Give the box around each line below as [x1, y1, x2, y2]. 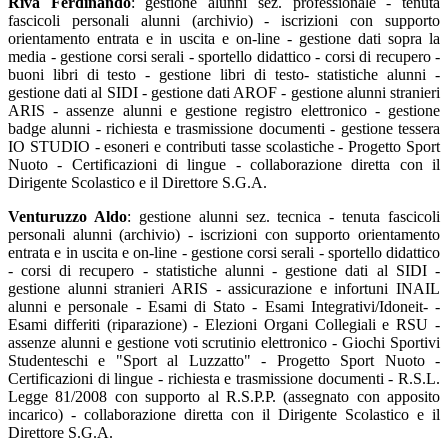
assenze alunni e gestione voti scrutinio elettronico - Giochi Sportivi [8, 334, 440, 352]
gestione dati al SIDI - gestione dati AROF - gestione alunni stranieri [8, 84, 440, 102]
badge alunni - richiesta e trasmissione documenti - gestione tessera [8, 120, 440, 138]
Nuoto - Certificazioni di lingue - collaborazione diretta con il [8, 156, 440, 174]
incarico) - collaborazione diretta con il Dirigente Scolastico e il [8, 406, 440, 424]
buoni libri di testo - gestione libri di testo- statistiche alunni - [8, 66, 440, 84]
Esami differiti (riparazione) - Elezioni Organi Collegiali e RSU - [8, 316, 440, 334]
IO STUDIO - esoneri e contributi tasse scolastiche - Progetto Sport [8, 138, 440, 156]
